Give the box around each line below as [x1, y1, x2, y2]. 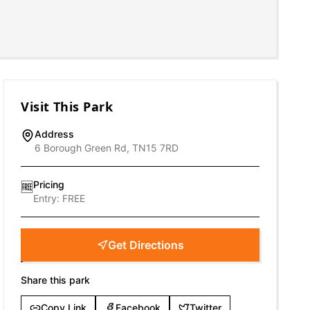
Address [35, 128, 75, 140]
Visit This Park [21, 98, 113, 115]
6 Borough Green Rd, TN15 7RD [35, 142, 179, 154]
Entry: [33, 192, 63, 204]
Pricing [33, 179, 65, 190]
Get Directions [107, 238, 184, 252]
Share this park [21, 274, 91, 286]
